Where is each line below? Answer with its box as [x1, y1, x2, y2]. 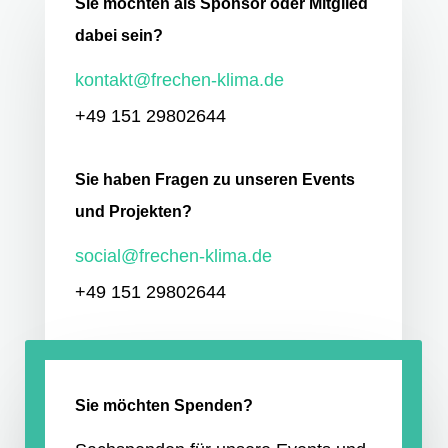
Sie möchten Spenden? [74, 397, 253, 415]
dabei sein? [74, 27, 163, 45]
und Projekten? [74, 203, 192, 221]
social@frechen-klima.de [74, 246, 272, 267]
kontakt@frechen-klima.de [74, 70, 284, 91]
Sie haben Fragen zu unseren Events [74, 171, 355, 189]
